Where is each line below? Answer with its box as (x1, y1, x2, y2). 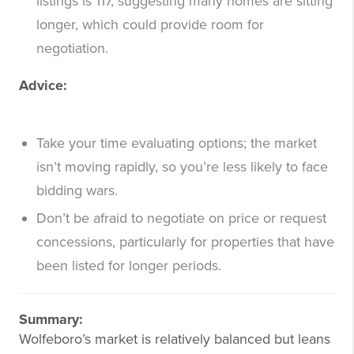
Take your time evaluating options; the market (36, 134, 317, 153)
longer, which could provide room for (36, 16, 264, 34)
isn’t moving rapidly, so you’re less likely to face (36, 158, 328, 176)
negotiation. (36, 40, 108, 58)
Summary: (19, 311, 83, 329)
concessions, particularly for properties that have (36, 233, 334, 251)
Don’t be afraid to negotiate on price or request (36, 209, 326, 228)
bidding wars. (36, 182, 118, 200)
